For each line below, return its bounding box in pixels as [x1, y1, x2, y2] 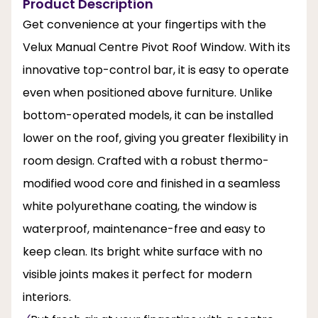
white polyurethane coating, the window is [23, 197, 257, 214]
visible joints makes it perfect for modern [23, 265, 252, 283]
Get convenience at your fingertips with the [23, 16, 266, 33]
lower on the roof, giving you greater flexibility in [23, 129, 288, 146]
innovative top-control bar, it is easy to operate [23, 61, 289, 78]
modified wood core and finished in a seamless [23, 175, 280, 192]
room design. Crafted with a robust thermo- [23, 152, 269, 169]
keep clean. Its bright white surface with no [23, 243, 263, 260]
